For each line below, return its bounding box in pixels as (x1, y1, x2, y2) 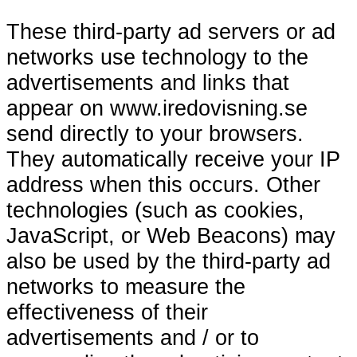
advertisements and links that (6, 69, 289, 95)
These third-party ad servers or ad (6, 18, 335, 44)
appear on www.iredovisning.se (6, 95, 308, 120)
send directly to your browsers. (6, 120, 304, 146)
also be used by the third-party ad (6, 248, 331, 273)
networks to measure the (6, 273, 245, 299)
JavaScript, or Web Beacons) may (6, 222, 335, 248)
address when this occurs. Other (6, 171, 320, 197)
